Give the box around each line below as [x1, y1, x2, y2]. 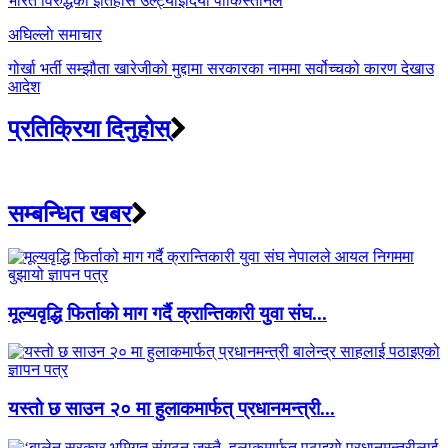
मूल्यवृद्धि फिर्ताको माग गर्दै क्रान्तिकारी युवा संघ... [8, 302, 327, 324]
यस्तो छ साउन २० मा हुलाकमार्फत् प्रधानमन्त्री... [8, 397, 335, 419]
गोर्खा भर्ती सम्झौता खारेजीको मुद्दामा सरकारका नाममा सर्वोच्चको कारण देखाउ [8, 60, 434, 78]
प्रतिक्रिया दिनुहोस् [8, 116, 170, 143]
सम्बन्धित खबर [8, 200, 131, 227]
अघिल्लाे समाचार [8, 26, 102, 44]
